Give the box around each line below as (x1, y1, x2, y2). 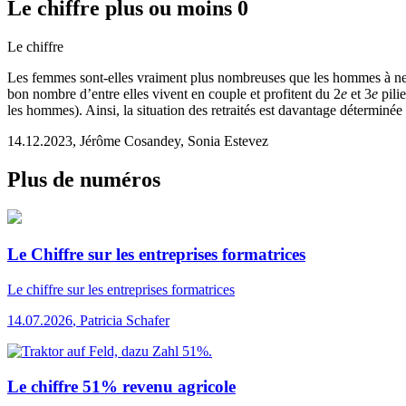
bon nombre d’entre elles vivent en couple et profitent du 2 (7, 85, 341, 101)
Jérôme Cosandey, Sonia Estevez (80, 132, 268, 149)
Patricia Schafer (80, 312, 169, 328)
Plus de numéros (7, 167, 160, 191)
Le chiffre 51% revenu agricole (7, 376, 236, 396)
